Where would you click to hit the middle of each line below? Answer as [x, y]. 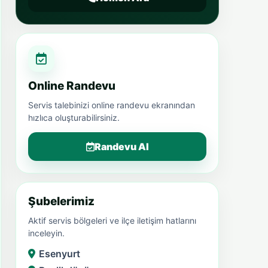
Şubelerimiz [61, 201]
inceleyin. [46, 233]
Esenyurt [60, 253]
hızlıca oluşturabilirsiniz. [74, 117]
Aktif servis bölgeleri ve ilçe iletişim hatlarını [112, 220]
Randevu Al [121, 146]
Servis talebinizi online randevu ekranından [112, 105]
